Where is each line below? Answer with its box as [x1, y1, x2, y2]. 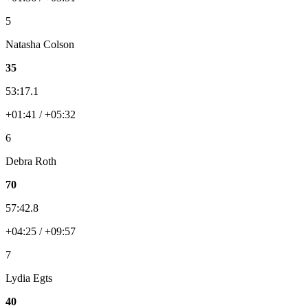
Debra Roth [5, 155, 56, 167]
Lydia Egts [5, 272, 52, 284]
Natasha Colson [5, 38, 74, 50]
